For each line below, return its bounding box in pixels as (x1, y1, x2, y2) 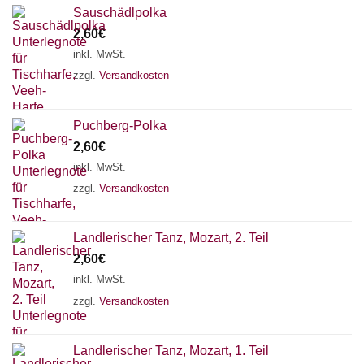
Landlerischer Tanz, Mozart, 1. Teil (73, 343, 269, 357)
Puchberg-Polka (73, 118, 167, 132)
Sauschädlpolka (73, 6, 167, 20)
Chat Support (61, 300, 146, 317)
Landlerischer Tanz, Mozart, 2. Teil (73, 231, 269, 245)
